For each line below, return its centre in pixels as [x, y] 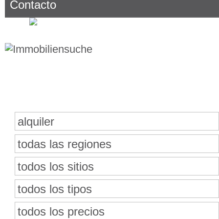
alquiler [36, 121]
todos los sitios [56, 166]
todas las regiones [65, 144]
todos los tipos [55, 189]
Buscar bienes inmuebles [117, 92]
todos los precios [61, 211]
